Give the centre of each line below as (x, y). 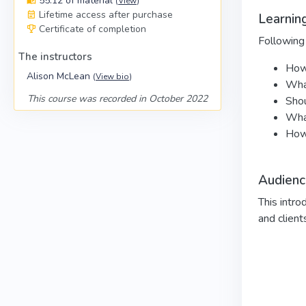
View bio (112, 76)
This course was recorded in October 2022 (117, 98)
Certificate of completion (93, 29)
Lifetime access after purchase (106, 14)
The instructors (55, 56)
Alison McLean (60, 76)
